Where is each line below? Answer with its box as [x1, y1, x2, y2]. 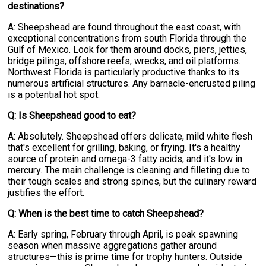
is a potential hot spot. [8, 89, 100, 101]
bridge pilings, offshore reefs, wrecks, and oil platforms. [8, 55, 241, 67]
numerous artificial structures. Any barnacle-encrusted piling [8, 78, 256, 90]
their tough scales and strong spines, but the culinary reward [8, 176, 257, 188]
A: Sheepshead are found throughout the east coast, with [8, 21, 242, 33]
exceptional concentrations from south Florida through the [8, 33, 247, 45]
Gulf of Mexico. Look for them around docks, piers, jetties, [8, 44, 248, 56]
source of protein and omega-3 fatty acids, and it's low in [8, 153, 243, 165]
